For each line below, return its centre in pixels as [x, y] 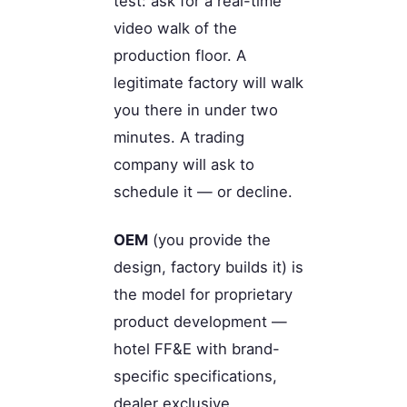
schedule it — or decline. [203, 192]
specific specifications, [195, 376]
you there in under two [196, 110]
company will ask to [184, 165]
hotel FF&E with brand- [197, 348]
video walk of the [175, 29]
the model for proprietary [203, 294]
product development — [200, 321]
